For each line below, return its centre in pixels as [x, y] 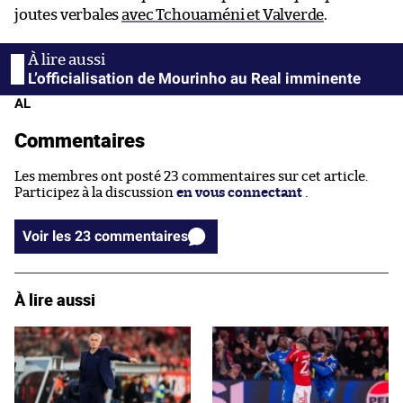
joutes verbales [68, 14]
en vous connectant [239, 193]
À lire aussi [55, 299]
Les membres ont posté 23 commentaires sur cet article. [191, 176]
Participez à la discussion [95, 193]
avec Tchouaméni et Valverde [223, 14]
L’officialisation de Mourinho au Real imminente [194, 78]
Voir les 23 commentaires [141, 236]
